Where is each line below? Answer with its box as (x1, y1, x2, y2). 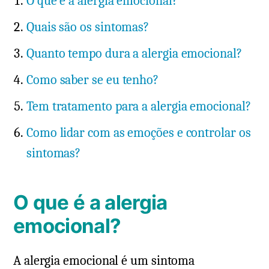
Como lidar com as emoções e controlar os (26, 124, 251, 142)
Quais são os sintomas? (26, 19, 150, 36)
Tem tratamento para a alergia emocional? (26, 98, 251, 115)
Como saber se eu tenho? (26, 71, 159, 89)
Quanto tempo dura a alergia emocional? (26, 45, 242, 62)
